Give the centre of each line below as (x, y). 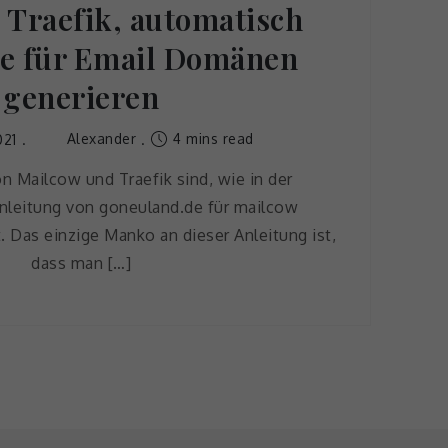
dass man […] (81, 262)
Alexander (101, 138)
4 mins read (211, 138)
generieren (81, 97)
